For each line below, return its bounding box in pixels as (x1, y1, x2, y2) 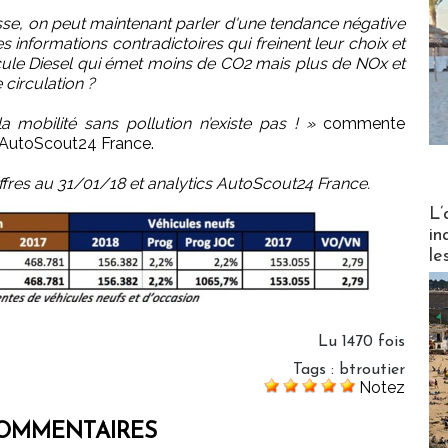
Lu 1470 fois (318, 334, 405, 351)
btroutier (339, 362, 405, 379)
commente (315, 114, 406, 134)
